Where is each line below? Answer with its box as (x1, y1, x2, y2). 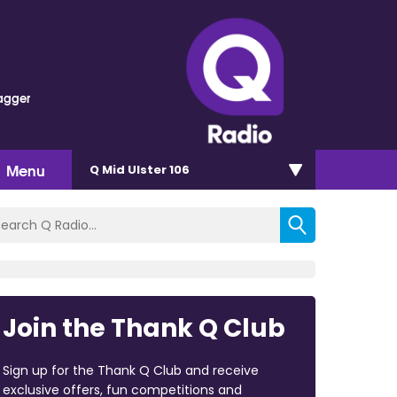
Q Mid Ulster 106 (90, 160, 190, 178)
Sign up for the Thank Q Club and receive (2, 361, 259, 379)
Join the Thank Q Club (2, 310, 285, 346)
